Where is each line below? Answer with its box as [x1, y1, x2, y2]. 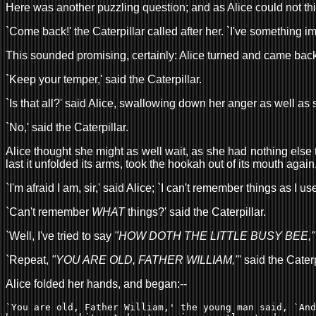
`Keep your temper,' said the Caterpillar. [6, 73, 202, 85]
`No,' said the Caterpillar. [6, 121, 128, 133]
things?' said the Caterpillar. [125, 205, 266, 218]
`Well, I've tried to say [6, 229, 114, 242]
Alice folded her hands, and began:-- [6, 277, 187, 290]
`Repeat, [6, 253, 51, 266]
